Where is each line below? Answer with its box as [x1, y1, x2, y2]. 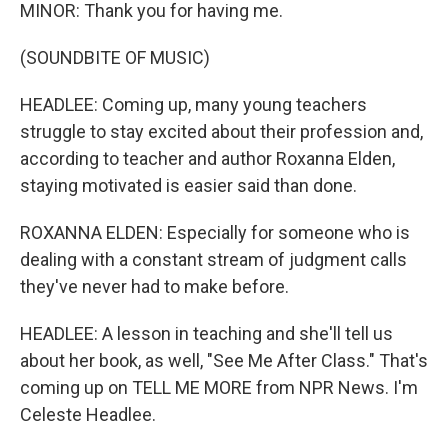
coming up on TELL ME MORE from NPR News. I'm [20, 377, 418, 398]
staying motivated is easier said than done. [20, 175, 357, 196]
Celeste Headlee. [20, 404, 156, 425]
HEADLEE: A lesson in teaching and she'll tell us [20, 323, 393, 344]
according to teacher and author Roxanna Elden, [20, 148, 395, 169]
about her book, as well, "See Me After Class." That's [20, 350, 428, 371]
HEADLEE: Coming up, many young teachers [20, 94, 367, 115]
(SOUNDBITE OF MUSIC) [20, 47, 210, 68]
